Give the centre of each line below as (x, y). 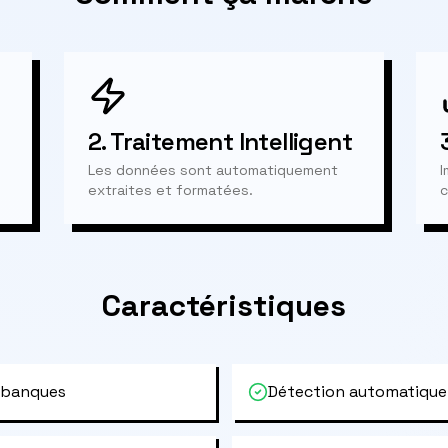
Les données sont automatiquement (213, 170)
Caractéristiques (224, 305)
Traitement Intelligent (231, 141)
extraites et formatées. (170, 190)
